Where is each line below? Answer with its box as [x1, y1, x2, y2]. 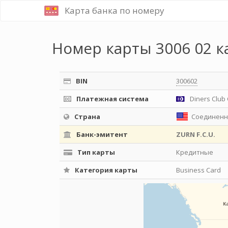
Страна [73, 112, 100, 121]
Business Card [176, 165, 221, 175]
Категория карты [73, 165, 137, 175]
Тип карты [76, 148, 115, 157]
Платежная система [75, 94, 149, 103]
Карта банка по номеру [65, 5, 164, 16]
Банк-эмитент [75, 130, 128, 139]
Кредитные [176, 148, 213, 157]
